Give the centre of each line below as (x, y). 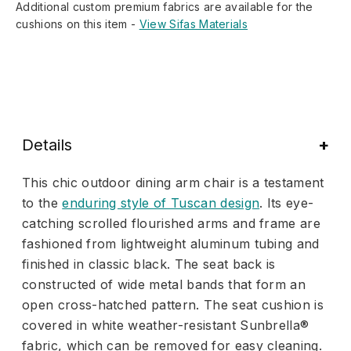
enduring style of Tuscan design (161, 203)
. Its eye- (287, 203)
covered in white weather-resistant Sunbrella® (166, 325)
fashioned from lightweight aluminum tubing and (171, 243)
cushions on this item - (78, 24)
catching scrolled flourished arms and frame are (172, 223)
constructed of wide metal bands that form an (164, 284)
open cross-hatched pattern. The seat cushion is (173, 304)
